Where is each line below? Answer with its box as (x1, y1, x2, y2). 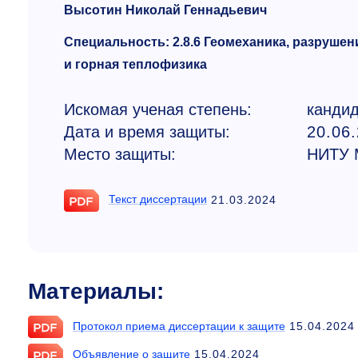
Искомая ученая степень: (63, 100, 252, 118)
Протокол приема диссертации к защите (73, 320, 285, 333)
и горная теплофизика (63, 57, 207, 71)
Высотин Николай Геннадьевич (63, 2, 267, 17)
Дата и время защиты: (63, 122, 230, 141)
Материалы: (28, 279, 164, 304)
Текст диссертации (108, 193, 207, 206)
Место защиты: (63, 145, 176, 163)
